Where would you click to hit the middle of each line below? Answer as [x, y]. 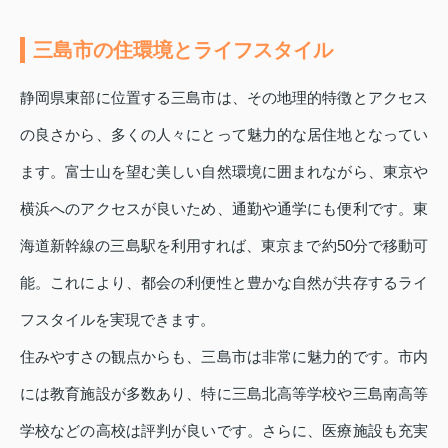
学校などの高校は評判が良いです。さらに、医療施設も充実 [224, 430]
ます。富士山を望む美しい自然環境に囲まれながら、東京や [224, 171]
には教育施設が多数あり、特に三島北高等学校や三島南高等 [224, 393]
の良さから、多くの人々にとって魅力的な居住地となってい [224, 134]
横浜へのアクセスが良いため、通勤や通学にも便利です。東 [224, 208]
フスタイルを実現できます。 [117, 319]
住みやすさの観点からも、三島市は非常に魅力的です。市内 [224, 356]
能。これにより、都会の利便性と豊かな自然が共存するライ [224, 282]
